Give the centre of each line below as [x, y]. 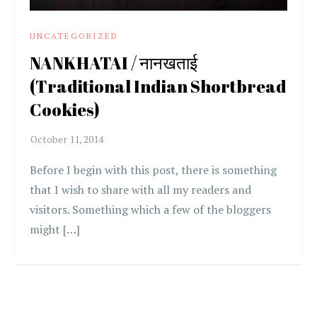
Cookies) [65, 109]
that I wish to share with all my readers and [141, 189]
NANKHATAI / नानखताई [114, 63]
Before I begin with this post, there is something [154, 169]
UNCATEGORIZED [74, 35]
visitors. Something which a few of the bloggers [151, 209]
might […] [55, 229]
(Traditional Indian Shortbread [158, 86]
